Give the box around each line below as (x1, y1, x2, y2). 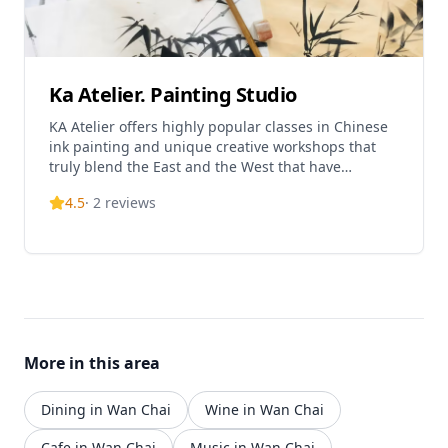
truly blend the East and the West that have (49, 157, 341, 177)
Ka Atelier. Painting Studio (49, 81, 297, 109)
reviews (105, 193, 156, 213)
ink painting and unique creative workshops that (49, 137, 376, 157)
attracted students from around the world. (49, 177, 334, 197)
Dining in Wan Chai (41, 400, 171, 420)
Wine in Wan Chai (205, 400, 324, 420)
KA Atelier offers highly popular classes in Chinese (49, 117, 388, 137)
